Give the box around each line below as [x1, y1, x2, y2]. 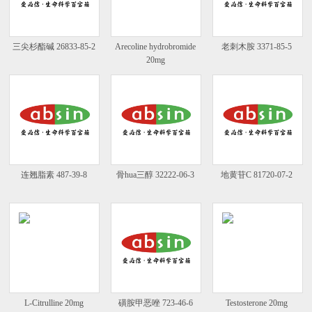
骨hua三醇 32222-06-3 [116, 169, 195, 180]
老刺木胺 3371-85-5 [221, 42, 292, 52]
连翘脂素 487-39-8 [20, 169, 87, 180]
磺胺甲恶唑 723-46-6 [118, 297, 193, 308]
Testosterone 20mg [226, 297, 288, 308]
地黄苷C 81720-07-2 [221, 169, 293, 180]
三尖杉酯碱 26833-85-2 [12, 42, 95, 52]
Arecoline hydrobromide [115, 42, 196, 52]
